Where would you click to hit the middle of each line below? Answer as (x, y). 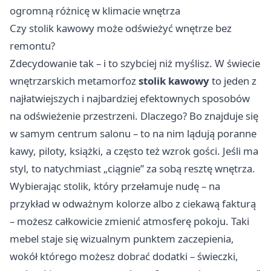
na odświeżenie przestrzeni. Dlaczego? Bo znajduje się (134, 116)
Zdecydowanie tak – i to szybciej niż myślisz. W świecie (135, 64)
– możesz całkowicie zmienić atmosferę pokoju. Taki (129, 221)
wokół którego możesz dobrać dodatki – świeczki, (124, 256)
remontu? (32, 46)
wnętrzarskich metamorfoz (74, 81)
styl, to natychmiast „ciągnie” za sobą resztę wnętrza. (132, 169)
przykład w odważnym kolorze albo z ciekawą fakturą (133, 204)
